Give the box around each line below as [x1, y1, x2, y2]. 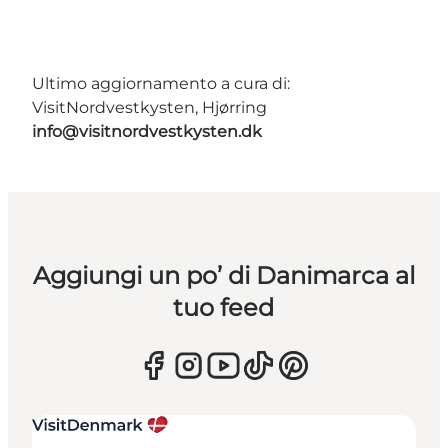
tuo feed [173, 292, 275, 322]
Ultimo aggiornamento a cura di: [32, 73, 290, 93]
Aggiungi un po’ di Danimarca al [32, 260, 415, 290]
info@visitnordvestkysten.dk [32, 121, 262, 141]
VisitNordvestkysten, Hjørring [32, 97, 267, 117]
